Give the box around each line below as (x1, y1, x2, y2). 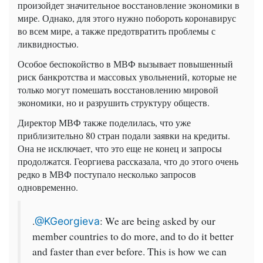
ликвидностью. (18, 38, 79, 50)
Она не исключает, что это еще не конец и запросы (18, 142, 222, 155)
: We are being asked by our (100, 214, 215, 228)
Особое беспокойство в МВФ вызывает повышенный (18, 58, 233, 70)
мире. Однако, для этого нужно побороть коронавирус (18, 12, 236, 25)
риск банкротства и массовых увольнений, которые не (18, 70, 237, 83)
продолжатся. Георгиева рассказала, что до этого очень (18, 155, 238, 168)
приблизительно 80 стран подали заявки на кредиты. (18, 129, 230, 142)
